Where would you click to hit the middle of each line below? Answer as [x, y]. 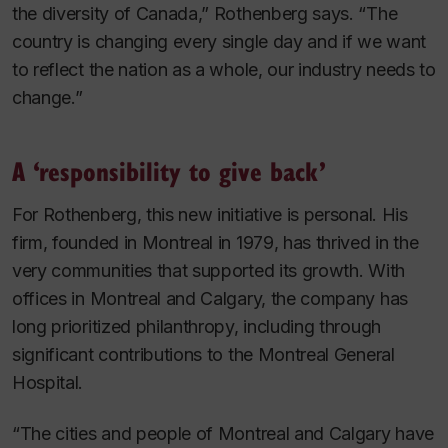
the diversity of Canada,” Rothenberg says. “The [205, 14]
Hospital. [48, 383]
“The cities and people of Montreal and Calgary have [223, 433]
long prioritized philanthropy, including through [196, 327]
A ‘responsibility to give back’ [169, 171]
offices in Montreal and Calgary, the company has [210, 299]
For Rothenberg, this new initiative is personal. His [210, 215]
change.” [47, 98]
